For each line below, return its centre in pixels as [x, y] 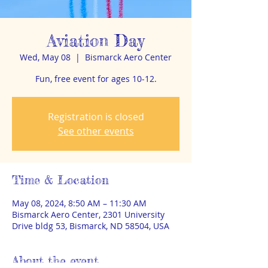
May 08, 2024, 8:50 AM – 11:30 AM [79, 203]
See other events [96, 131]
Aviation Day [96, 41]
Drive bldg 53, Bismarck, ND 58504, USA [91, 226]
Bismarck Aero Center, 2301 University [88, 214]
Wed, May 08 [45, 57]
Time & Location [60, 180]
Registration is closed [96, 117]
